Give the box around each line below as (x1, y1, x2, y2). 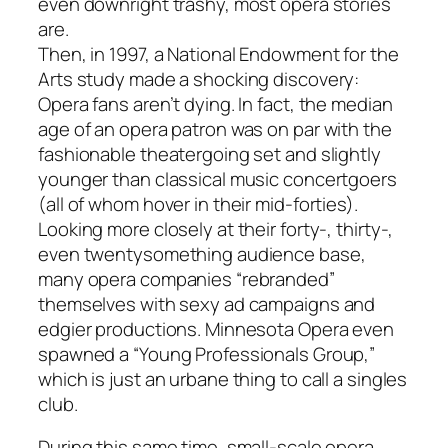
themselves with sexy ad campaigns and (38, 290, 376, 317)
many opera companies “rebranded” (38, 265, 335, 292)
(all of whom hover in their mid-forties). (38, 190, 358, 217)
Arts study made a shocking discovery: (38, 65, 360, 92)
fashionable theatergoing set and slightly (38, 140, 381, 167)
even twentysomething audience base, (38, 240, 366, 267)
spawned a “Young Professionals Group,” (38, 340, 376, 367)
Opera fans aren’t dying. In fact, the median (38, 90, 393, 117)
